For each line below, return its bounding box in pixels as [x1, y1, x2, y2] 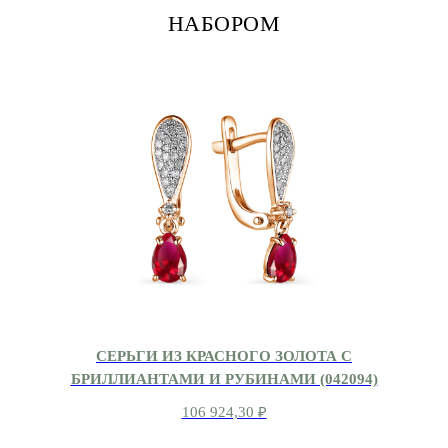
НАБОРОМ [167, 10, 281, 36]
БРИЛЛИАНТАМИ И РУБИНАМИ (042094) [70, 369, 378, 387]
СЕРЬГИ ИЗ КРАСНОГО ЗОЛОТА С [96, 346, 352, 364]
